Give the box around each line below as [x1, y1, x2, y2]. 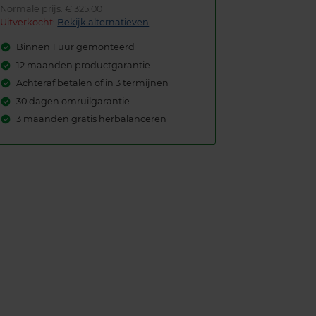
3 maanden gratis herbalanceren [16, 113, 166, 124]
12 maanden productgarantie [16, 59, 150, 71]
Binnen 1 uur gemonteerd [16, 42, 135, 53]
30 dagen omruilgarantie [16, 95, 130, 107]
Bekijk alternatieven [57, 17, 150, 28]
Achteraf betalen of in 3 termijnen [16, 78, 169, 89]
